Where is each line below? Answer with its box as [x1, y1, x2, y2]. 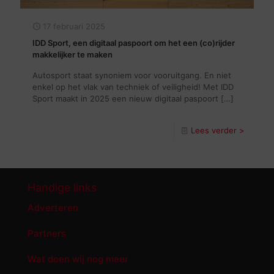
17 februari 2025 [43, 21, 105, 31]
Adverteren [28, 201, 78, 213]
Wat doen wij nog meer [28, 253, 128, 265]
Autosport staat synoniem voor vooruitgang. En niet [32, 70, 231, 80]
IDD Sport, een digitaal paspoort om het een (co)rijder [32, 37, 235, 48]
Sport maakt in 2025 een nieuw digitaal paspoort [32, 93, 218, 103]
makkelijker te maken [32, 49, 113, 59]
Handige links [28, 180, 97, 194]
